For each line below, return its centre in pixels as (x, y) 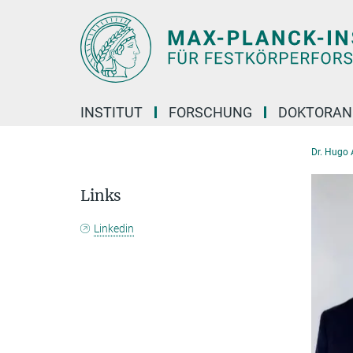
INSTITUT (111, 112)
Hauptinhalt (37, 15)
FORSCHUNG (210, 112)
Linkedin (114, 229)
